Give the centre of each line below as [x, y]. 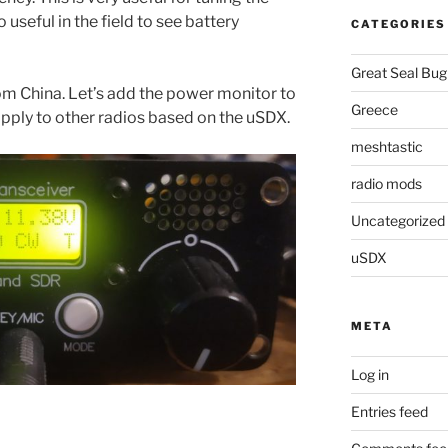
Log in [369, 374]
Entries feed [389, 411]
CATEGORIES [398, 23]
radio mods [386, 183]
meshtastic [386, 146]
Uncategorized [397, 220]
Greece [374, 109]
